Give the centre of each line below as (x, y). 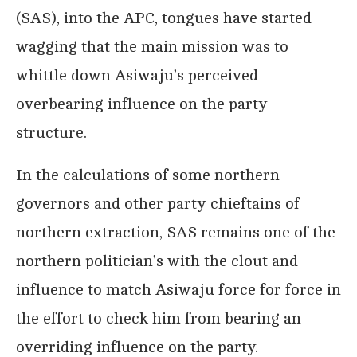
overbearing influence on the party (142, 104)
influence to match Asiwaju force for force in (178, 289)
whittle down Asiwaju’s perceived (137, 75)
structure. (51, 132)
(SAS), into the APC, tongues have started (164, 18)
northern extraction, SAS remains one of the (176, 232)
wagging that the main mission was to (152, 46)
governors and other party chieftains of (158, 203)
